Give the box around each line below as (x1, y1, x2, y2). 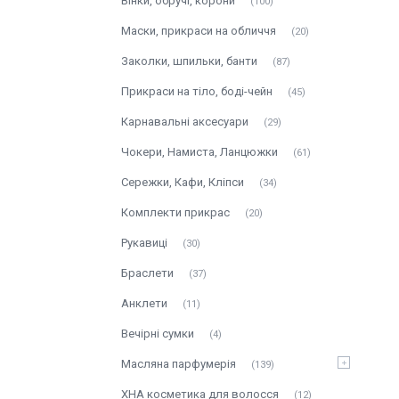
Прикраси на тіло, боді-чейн (121, 85, 273, 98)
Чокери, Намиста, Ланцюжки (121, 145, 278, 159)
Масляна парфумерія (121, 357, 236, 370)
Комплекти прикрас (121, 206, 230, 219)
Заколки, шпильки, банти (121, 54, 257, 68)
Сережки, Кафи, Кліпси (121, 175, 244, 189)
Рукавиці (121, 236, 167, 249)
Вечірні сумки (121, 327, 194, 340)
